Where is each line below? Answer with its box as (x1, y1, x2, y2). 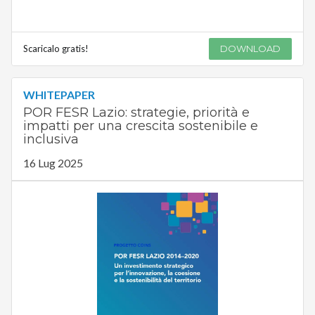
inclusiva (22, 131, 79, 148)
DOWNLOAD (220, 43, 281, 55)
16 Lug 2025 (22, 156, 83, 170)
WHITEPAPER (22, 88, 95, 102)
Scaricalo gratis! (22, 43, 89, 55)
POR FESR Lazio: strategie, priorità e (22, 105, 250, 121)
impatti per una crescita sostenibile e (22, 118, 258, 134)
